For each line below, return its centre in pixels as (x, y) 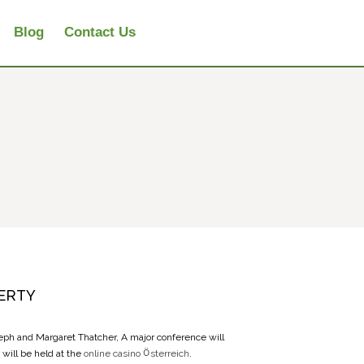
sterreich (170, 353)
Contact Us (100, 32)
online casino (113, 353)
